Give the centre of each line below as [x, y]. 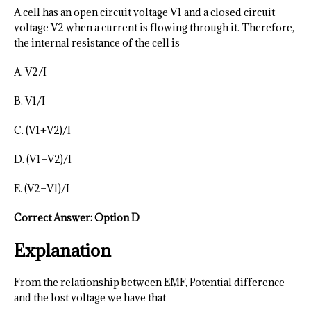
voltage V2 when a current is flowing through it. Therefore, [154, 28]
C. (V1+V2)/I [42, 131]
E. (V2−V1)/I [42, 189]
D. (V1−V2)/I [43, 160]
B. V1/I [30, 101]
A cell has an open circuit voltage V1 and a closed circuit [144, 12]
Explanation [62, 251]
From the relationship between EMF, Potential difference [149, 283]
